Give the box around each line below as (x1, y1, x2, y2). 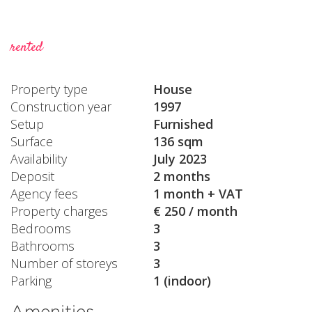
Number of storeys (10, 254, 118, 272)
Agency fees (10, 185, 78, 202)
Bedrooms (10, 219, 71, 237)
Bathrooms (10, 237, 75, 254)
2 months (153, 167, 210, 185)
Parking (10, 272, 52, 289)
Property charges (10, 202, 108, 219)
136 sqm (153, 132, 203, 150)
